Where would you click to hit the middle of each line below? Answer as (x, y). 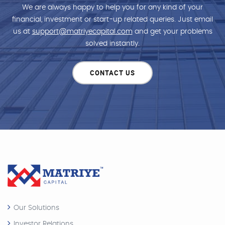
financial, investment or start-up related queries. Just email (113, 20)
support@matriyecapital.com (82, 32)
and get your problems (172, 32)
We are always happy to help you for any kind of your (113, 8)
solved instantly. (113, 44)
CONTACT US (113, 73)
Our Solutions (36, 208)
